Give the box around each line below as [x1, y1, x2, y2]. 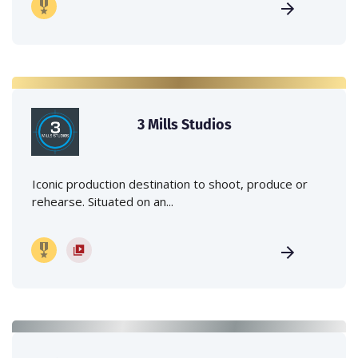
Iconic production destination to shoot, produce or [32, 176, 308, 193]
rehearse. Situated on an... [32, 193, 173, 210]
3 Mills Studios [137, 114, 233, 135]
